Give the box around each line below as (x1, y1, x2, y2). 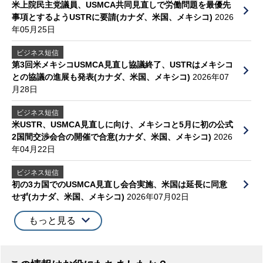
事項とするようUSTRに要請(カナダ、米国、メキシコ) (11, 12, 215, 22)
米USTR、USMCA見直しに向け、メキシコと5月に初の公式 (11, 119, 233, 129)
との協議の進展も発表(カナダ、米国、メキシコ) (11, 72, 193, 82)
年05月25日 (11, 24, 55, 34)
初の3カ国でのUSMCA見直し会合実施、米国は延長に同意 (11, 179, 227, 189)
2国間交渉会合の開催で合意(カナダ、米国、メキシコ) (11, 131, 214, 141)
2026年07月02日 (126, 191, 189, 201)
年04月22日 (11, 144, 55, 154)
